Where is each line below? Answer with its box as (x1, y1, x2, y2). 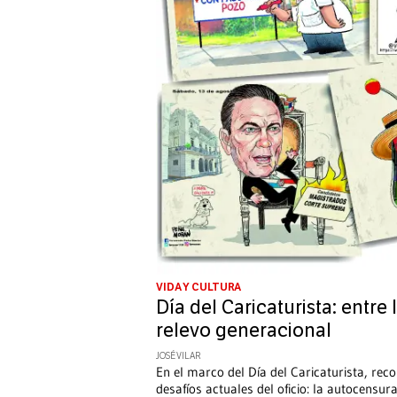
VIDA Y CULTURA (156, 280, 242, 293)
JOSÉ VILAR (156, 350, 201, 362)
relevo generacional (156, 318, 331, 342)
